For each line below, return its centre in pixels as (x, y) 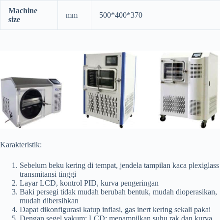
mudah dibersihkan (49, 200)
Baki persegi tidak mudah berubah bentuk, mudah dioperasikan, (118, 192)
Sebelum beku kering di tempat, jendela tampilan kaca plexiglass (119, 165)
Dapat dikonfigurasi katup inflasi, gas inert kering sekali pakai (115, 209)
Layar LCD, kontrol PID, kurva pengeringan (89, 183)
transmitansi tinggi (48, 174)
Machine (23, 11)
